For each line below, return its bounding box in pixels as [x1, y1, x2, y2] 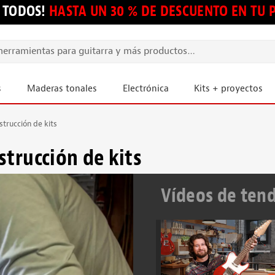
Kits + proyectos [194, 83, 263, 95]
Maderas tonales [26, 83, 97, 95]
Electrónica [122, 83, 169, 95]
